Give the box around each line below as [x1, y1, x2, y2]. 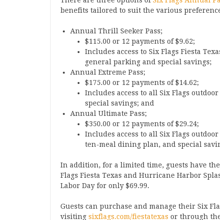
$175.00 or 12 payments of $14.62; [85, 79, 199, 86]
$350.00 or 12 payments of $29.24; [85, 120, 199, 128]
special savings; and [85, 99, 154, 107]
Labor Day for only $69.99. [60, 182, 149, 190]
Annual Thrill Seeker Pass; [70, 27, 163, 35]
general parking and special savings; [85, 58, 212, 66]
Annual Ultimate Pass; [70, 110, 147, 117]
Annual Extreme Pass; [70, 68, 147, 76]
